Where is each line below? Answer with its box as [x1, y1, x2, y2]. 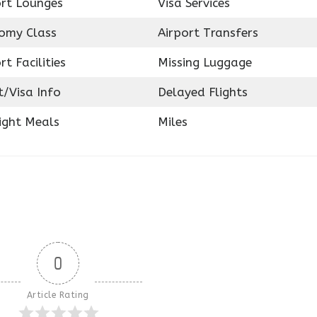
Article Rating [26, 289, 89, 300]
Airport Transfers [157, 25, 258, 40]
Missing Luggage [157, 55, 252, 69]
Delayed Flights [157, 85, 248, 99]
